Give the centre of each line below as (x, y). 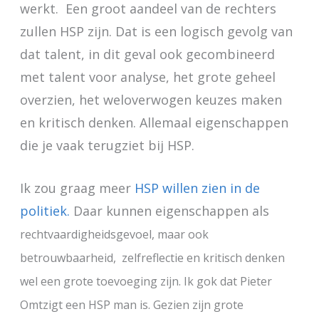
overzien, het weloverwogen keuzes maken (151, 99)
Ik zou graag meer (77, 188)
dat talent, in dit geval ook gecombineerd (147, 54)
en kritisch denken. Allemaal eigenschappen (154, 122)
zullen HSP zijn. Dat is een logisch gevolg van (156, 31)
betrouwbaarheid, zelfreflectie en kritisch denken (152, 258)
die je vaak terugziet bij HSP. (107, 145)
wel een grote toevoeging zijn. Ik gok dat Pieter (146, 282)
